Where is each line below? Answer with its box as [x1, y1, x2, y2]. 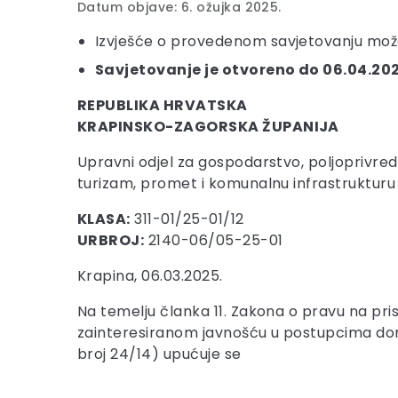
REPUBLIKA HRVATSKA [77, 95, 248, 115]
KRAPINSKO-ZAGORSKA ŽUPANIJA [77, 116, 339, 137]
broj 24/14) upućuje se [77, 344, 242, 364]
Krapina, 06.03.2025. [77, 266, 223, 286]
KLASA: [77, 209, 131, 229]
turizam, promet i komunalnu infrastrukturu [77, 173, 396, 194]
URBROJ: [77, 230, 145, 251]
